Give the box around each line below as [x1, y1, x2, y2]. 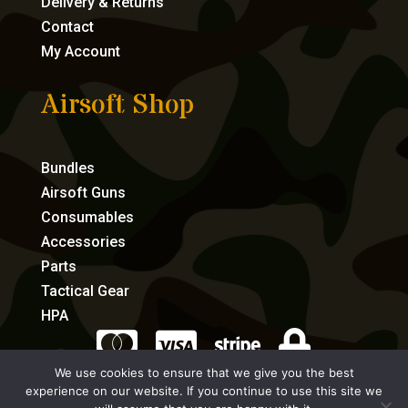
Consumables [40, 208, 134, 226]
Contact [40, 17, 94, 36]
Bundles [40, 158, 95, 177]
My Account [40, 42, 120, 60]
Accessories [40, 232, 126, 250]
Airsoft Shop [40, 85, 194, 125]
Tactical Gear [40, 281, 129, 300]
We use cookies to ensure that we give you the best [54, 365, 354, 380]
